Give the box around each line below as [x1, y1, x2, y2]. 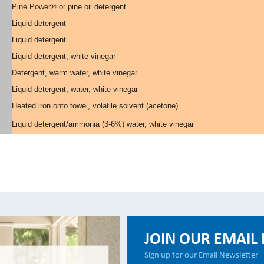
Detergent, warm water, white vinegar [12, 68, 137, 77]
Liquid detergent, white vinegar [12, 52, 115, 61]
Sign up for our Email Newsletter [144, 251, 258, 260]
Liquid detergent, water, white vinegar [12, 85, 138, 94]
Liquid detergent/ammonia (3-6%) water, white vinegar [12, 120, 194, 128]
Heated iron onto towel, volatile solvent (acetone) [12, 101, 178, 110]
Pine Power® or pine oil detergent [12, 2, 126, 11]
